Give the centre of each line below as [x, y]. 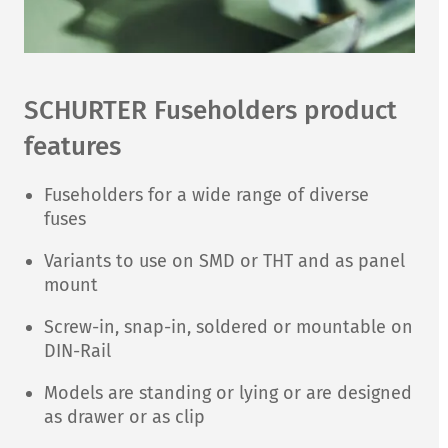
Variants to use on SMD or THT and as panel [224, 261]
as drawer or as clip [124, 417]
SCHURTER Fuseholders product [210, 111]
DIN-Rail [77, 351]
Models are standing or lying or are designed [228, 393]
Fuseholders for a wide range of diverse [206, 195]
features [72, 147]
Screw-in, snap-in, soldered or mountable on [228, 327]
